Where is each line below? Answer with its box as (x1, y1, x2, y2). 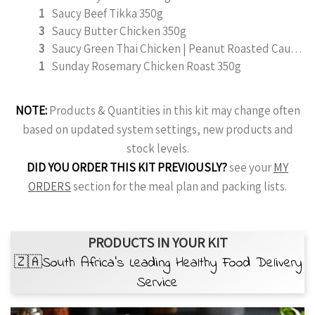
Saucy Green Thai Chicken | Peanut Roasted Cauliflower (290, 41, 302, 56)
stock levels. (126, 141, 189, 156)
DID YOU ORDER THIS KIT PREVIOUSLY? (27, 160, 227, 175)
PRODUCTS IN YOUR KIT (87, 233, 228, 252)
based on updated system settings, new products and (22, 122, 293, 137)
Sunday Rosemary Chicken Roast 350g (51, 58, 241, 74)
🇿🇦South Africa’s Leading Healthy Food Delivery (13, 253, 302, 274)
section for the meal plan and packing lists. (71, 179, 287, 194)
